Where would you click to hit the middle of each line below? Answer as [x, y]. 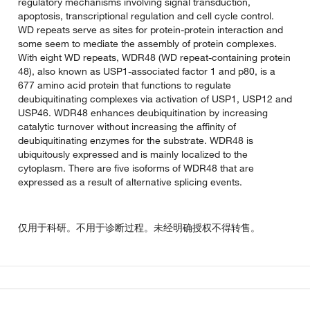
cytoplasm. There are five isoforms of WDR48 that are [136, 168]
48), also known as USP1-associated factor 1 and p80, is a [147, 71]
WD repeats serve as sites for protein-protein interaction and [151, 29]
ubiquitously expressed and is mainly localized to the [133, 154]
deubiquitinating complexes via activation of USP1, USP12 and [155, 99]
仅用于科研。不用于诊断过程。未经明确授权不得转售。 [139, 227]
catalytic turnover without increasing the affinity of [127, 126]
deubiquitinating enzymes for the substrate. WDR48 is [136, 140]
